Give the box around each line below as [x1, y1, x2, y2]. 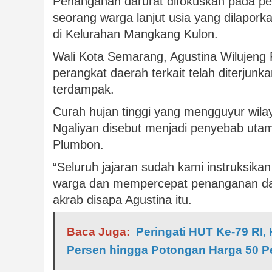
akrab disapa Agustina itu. [53, 193, 192, 207]
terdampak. [53, 83, 114, 97]
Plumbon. [53, 138, 104, 152]
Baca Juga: [67, 225, 130, 239]
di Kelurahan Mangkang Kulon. [53, 27, 218, 41]
